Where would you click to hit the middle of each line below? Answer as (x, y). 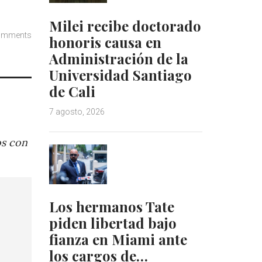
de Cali (72, 91)
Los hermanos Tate (111, 207)
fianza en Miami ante (118, 239)
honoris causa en (105, 42)
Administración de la (118, 58)
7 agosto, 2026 (77, 111)
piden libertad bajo (113, 223)
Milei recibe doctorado (125, 25)
